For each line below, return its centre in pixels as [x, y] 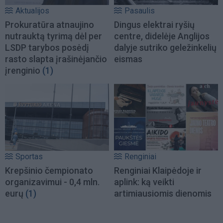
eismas [128, 59]
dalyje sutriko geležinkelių [165, 48]
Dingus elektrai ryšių [154, 25]
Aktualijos [32, 11]
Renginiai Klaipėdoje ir [158, 170]
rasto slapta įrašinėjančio [56, 59]
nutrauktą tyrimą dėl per [54, 36]
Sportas [29, 156]
